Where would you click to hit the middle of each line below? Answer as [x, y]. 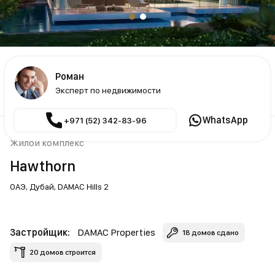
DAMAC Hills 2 [83, 187]
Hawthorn [43, 166]
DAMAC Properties [116, 232]
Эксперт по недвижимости [108, 90]
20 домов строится [63, 252]
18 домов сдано [211, 233]
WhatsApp [225, 120]
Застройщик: [40, 232]
